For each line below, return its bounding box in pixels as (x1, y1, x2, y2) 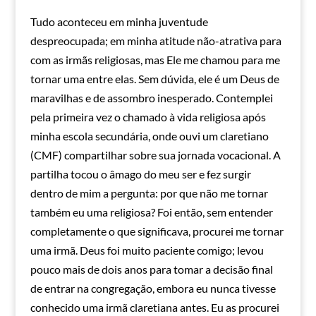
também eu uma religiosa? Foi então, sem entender (30, 205, 273, 219)
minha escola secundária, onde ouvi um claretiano (30, 129, 269, 143)
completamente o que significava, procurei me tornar (30, 224, 284, 238)
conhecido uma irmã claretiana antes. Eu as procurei (30, 300, 279, 315)
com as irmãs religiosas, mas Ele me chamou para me (30, 53, 280, 67)
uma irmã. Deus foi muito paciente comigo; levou (30, 243, 264, 257)
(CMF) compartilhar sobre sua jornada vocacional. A (30, 148, 281, 162)
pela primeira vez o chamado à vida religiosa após (30, 110, 266, 124)
